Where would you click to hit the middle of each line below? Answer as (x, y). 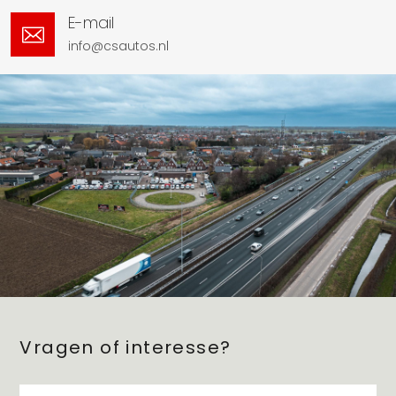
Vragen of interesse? (126, 348)
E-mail (91, 22)
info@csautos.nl (118, 46)
